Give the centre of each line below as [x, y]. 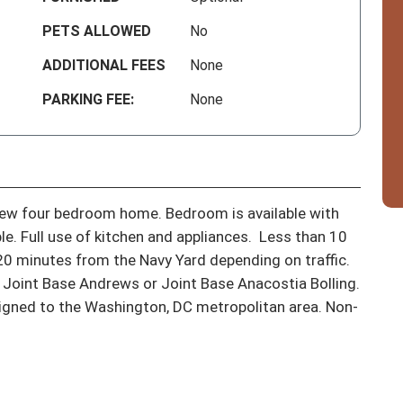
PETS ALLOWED [97, 31]
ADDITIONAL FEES [104, 66]
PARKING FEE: [89, 100]
